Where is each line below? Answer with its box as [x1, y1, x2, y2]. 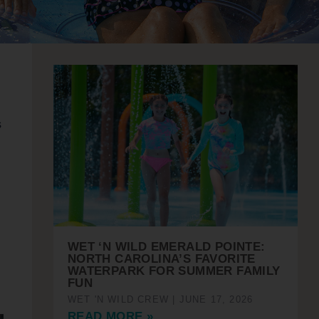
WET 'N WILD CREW [67, 293, 173, 305]
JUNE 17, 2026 [175, 293, 253, 305]
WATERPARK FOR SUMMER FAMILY [67, 263, 281, 278]
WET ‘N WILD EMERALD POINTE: [67, 239, 266, 253]
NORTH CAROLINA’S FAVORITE [67, 251, 256, 266]
